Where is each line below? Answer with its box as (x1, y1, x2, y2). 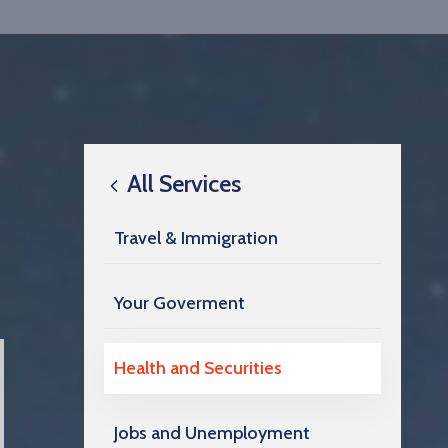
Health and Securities (114, 357, 282, 380)
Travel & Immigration (114, 227, 278, 250)
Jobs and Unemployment (114, 422, 310, 445)
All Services (122, 169, 241, 198)
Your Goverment (114, 292, 245, 315)
